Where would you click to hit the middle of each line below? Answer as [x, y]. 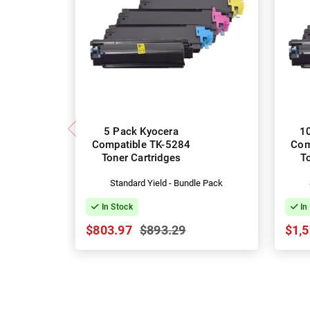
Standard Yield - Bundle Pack [167, 183]
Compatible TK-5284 [141, 145]
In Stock [116, 207]
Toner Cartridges [141, 158]
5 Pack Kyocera [141, 132]
